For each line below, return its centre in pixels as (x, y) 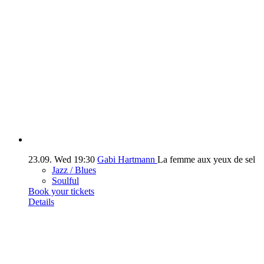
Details (41, 202)
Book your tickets (61, 192)
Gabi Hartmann (127, 160)
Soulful (65, 181)
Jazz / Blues (74, 170)
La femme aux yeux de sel (206, 160)
